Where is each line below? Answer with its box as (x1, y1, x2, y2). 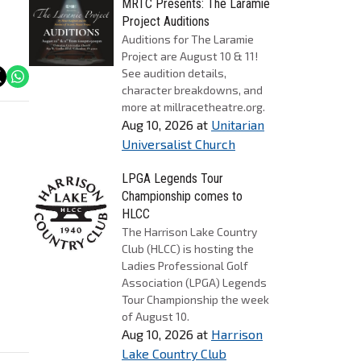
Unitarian (211, 117, 264, 132)
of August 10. (122, 309, 189, 323)
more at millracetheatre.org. (122, 100, 265, 114)
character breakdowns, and (122, 83, 263, 97)
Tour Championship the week (122, 293, 269, 306)
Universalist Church (122, 136, 235, 151)
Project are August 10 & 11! (122, 49, 258, 63)
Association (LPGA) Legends (122, 276, 267, 289)
